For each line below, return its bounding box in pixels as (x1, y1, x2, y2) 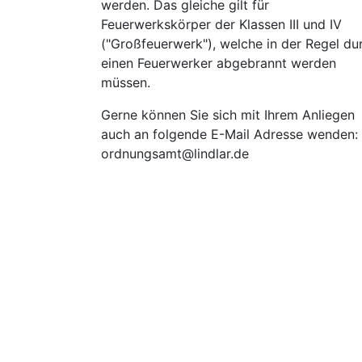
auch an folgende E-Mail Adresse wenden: (101, 126, 358, 142)
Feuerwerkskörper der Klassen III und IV (101, 16, 342, 32)
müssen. (101, 74, 150, 90)
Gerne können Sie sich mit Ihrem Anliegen (101, 107, 355, 123)
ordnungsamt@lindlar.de (101, 145, 249, 162)
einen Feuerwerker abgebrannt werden (101, 55, 336, 71)
